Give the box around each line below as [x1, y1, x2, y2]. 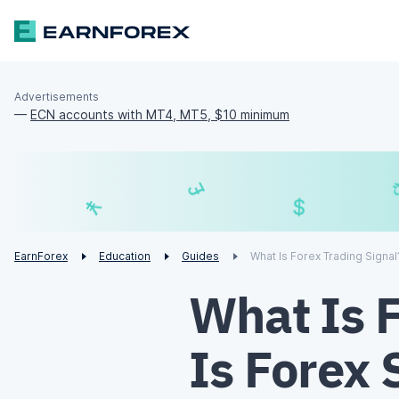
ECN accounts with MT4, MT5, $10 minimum [30, 107, 289, 123]
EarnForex [14, 249, 68, 264]
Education [99, 249, 151, 264]
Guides [182, 249, 219, 264]
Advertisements [14, 90, 99, 104]
